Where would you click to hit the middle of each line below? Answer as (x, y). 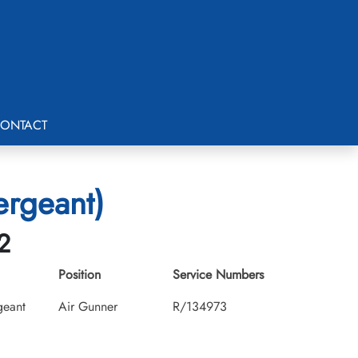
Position (80, 274)
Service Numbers (218, 274)
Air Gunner (88, 306)
